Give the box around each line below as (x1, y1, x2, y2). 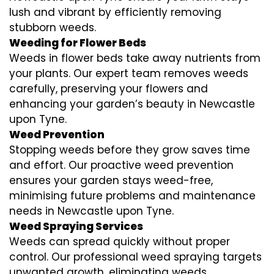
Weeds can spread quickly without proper (9, 234, 230, 249)
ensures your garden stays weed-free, (9, 172, 213, 188)
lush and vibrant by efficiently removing (9, 4, 221, 20)
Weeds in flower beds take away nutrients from (9, 50, 261, 65)
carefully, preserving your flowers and (9, 81, 208, 96)
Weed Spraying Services (9, 218, 143, 234)
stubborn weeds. (9, 20, 96, 35)
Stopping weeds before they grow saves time (9, 142, 250, 157)
